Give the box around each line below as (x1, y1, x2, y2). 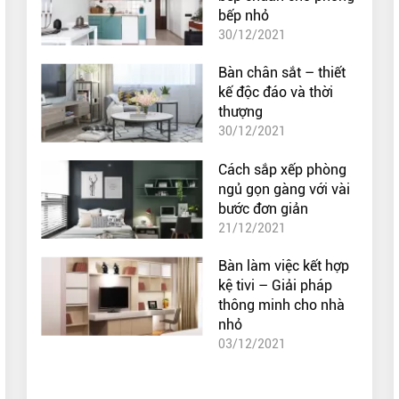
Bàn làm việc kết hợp (218, 257, 350, 275)
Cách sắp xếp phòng (218, 160, 347, 178)
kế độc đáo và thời (218, 84, 334, 102)
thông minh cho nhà (218, 297, 346, 314)
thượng (218, 103, 264, 121)
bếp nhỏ (218, 6, 270, 24)
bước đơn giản (218, 199, 309, 217)
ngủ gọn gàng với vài (218, 180, 351, 198)
